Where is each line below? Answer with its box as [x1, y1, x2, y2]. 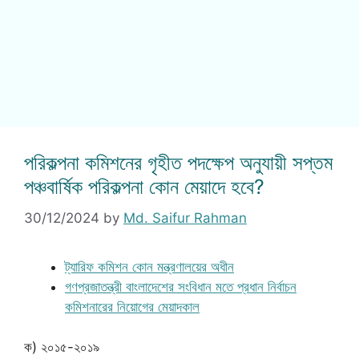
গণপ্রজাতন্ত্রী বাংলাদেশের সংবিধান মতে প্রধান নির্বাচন [65, 278, 296, 295]
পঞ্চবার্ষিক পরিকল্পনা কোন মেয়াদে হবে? [24, 175, 264, 199]
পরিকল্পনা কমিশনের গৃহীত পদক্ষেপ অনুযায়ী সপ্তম [24, 151, 333, 175]
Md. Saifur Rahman [123, 209, 247, 226]
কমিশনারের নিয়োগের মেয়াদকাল [65, 298, 200, 315]
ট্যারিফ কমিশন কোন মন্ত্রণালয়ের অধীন [65, 258, 234, 275]
